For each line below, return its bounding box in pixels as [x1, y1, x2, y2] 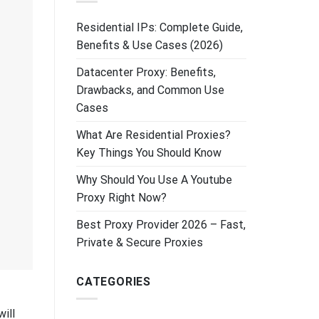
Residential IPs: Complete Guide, [76, 20, 243, 34]
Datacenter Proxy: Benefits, [76, 65, 216, 79]
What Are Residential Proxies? [76, 127, 231, 142]
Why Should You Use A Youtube [76, 172, 232, 187]
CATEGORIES [76, 274, 151, 288]
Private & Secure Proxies [76, 235, 203, 249]
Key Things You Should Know [76, 145, 221, 159]
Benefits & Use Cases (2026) [76, 38, 223, 52]
